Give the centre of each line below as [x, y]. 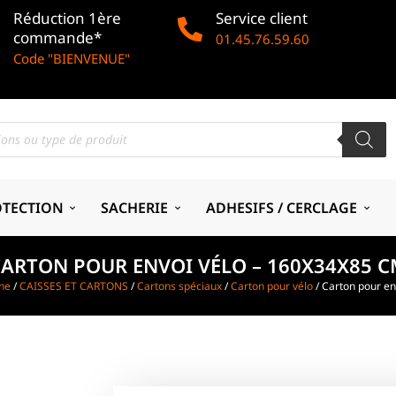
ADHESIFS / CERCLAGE [282, 207]
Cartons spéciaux [179, 286]
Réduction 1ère [68, 18]
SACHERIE [135, 207]
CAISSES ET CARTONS [74, 286]
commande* [58, 38]
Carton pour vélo [272, 286]
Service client [262, 18]
